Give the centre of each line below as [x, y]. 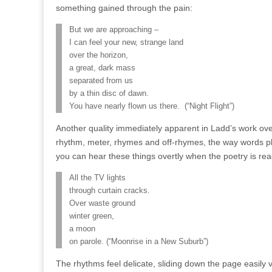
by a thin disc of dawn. [109, 93]
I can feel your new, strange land [126, 42]
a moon [82, 229]
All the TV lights [97, 178]
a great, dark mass [102, 68]
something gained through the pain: [124, 8]
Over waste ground [102, 203]
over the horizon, [99, 55]
